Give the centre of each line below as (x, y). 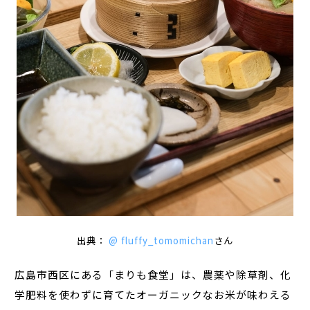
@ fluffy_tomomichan (161, 240)
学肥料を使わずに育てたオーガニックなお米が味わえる (153, 294)
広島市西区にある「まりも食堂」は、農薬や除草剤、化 (153, 274)
